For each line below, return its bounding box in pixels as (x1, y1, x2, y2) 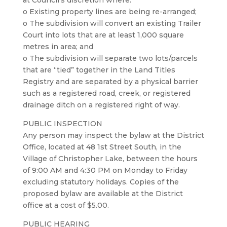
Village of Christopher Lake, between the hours (22, 154, 198, 163)
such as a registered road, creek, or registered (22, 89, 191, 98)
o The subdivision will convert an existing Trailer (22, 19, 201, 28)
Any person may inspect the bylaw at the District (22, 131, 204, 140)
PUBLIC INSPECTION (22, 119, 102, 128)
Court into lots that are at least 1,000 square (22, 30, 184, 40)
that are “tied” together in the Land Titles (22, 65, 175, 74)
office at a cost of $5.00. (22, 201, 109, 210)
